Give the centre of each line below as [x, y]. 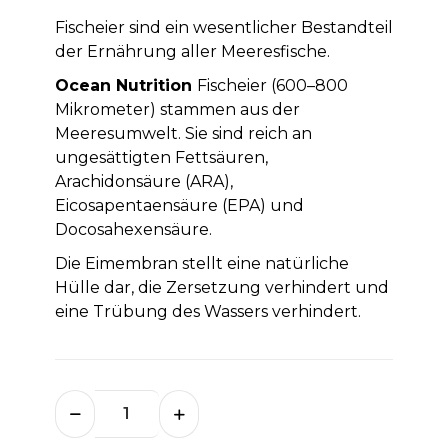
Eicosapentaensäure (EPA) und [179, 205]
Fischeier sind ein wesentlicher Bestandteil [223, 27]
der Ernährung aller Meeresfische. [192, 51]
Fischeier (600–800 [272, 85]
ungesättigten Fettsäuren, [161, 157]
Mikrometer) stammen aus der [177, 109]
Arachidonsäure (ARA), [143, 181]
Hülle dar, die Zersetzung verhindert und [221, 287]
